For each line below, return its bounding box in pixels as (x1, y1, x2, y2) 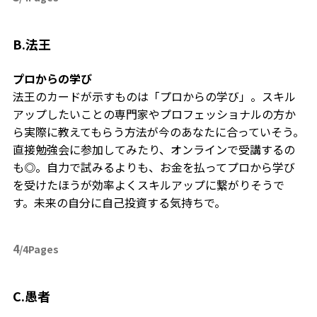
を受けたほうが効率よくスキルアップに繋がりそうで (12, 175, 284, 193)
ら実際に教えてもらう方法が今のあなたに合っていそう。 (12, 122, 304, 140)
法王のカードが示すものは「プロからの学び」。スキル (12, 87, 296, 105)
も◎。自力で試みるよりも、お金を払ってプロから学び (12, 158, 295, 175)
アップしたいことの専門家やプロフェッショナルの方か (12, 105, 296, 122)
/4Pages (18, 241, 59, 256)
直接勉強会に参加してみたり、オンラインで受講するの (12, 140, 295, 158)
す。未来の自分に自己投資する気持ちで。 (12, 193, 226, 211)
